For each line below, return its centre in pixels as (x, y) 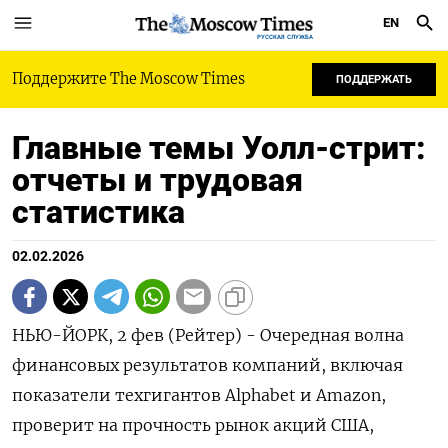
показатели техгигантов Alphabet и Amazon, (199, 395)
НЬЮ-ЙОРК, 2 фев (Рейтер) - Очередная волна (208, 335)
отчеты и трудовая (157, 180)
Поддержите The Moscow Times (128, 79)
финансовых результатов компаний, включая (207, 365)
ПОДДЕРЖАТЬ (374, 79)
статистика (102, 212)
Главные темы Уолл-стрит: (219, 148)
